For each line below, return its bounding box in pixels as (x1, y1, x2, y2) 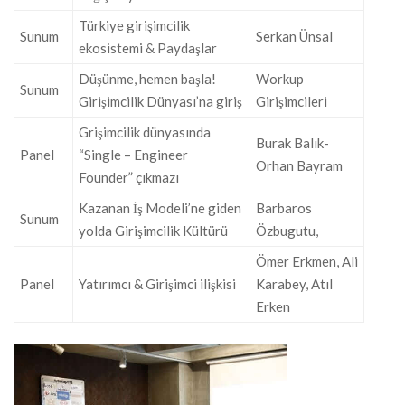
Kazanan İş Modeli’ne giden (79, 199, 241, 216)
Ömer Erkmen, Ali (256, 252, 358, 269)
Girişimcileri (256, 92, 327, 109)
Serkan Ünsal (256, 27, 333, 44)
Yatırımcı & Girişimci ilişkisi (79, 275, 236, 292)
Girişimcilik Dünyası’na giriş (79, 92, 242, 109)
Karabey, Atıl (256, 275, 333, 292)
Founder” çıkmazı (79, 168, 179, 185)
